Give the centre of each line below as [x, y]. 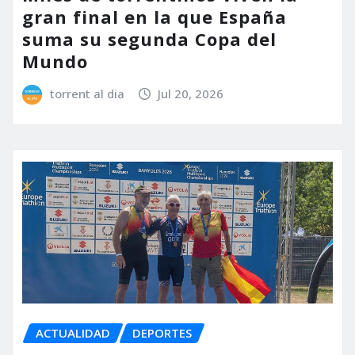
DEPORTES [162, 332]
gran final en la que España [155, 16]
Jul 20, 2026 [191, 93]
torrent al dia [87, 93]
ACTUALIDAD [73, 332]
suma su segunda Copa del [149, 38]
